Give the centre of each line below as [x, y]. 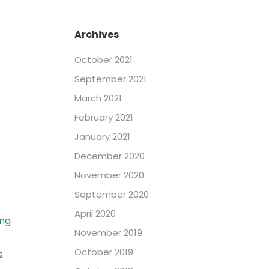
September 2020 [112, 194]
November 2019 [108, 233]
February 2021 [104, 117]
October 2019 [104, 252]
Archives [97, 35]
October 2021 [104, 60]
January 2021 [102, 137]
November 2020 [109, 175]
